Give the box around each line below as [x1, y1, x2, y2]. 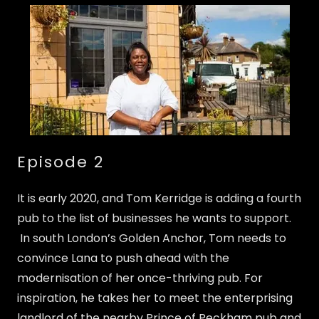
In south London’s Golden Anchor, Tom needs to [17, 230, 286, 247]
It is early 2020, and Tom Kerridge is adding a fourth [17, 190, 301, 207]
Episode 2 [17, 151, 104, 174]
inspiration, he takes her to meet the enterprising [17, 290, 293, 307]
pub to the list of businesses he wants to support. [17, 210, 291, 227]
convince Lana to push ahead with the [17, 250, 229, 267]
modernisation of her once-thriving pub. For [17, 270, 263, 287]
